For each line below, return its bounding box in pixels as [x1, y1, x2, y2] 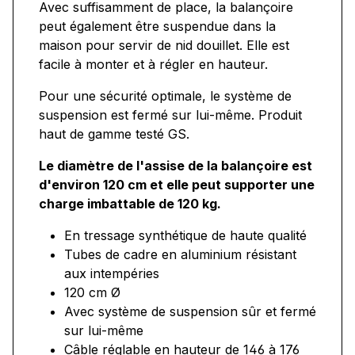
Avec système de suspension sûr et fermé [64, 303, 316, 320]
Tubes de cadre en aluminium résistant [64, 246, 296, 263]
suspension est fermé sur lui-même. [39, 107, 258, 124]
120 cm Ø [64, 284, 120, 301]
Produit [258, 107, 302, 124]
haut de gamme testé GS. [39, 126, 189, 143]
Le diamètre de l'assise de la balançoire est [39, 158, 312, 174]
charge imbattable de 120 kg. [39, 196, 221, 212]
